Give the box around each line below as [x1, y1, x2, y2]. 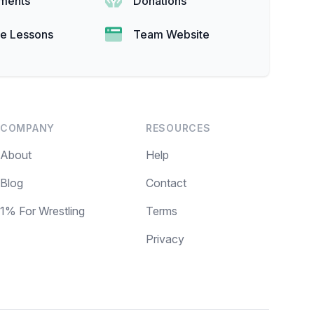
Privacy [146, 232, 184, 247]
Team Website [133, 27, 210, 42]
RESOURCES [146, 122, 211, 135]
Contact [146, 176, 186, 191]
